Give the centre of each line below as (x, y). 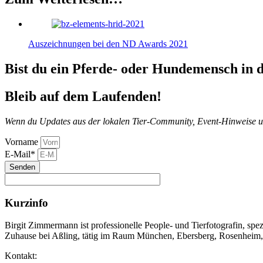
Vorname (23, 141)
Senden (22, 167)
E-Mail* (21, 154)
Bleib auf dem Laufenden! (83, 96)
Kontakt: (21, 256)
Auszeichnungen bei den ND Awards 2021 (108, 44)
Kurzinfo (26, 203)
